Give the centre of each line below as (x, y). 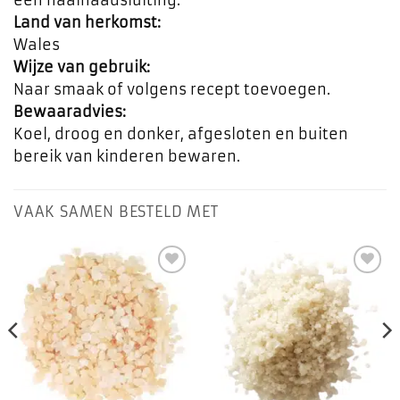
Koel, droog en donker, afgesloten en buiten (181, 133)
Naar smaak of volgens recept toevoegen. (172, 89)
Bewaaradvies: (70, 111)
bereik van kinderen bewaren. (127, 156)
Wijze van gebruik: (82, 67)
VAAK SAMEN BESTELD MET (116, 211)
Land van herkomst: (87, 22)
